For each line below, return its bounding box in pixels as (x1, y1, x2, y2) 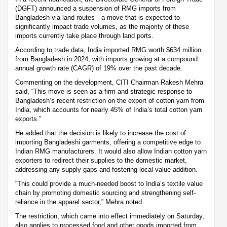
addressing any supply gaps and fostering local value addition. (15, 165, 198, 173)
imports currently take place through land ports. (15, 31, 154, 40)
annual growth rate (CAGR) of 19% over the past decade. (15, 64, 182, 72)
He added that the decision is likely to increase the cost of (15, 129, 186, 137)
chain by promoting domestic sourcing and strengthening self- (15, 188, 196, 197)
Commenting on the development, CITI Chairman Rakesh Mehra (15, 78, 203, 86)
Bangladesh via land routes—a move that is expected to (15, 13, 180, 21)
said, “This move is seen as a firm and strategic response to (15, 87, 192, 95)
